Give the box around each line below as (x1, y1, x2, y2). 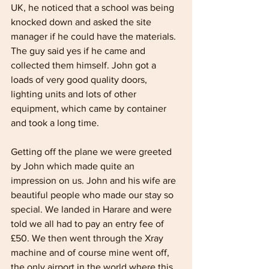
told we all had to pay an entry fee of (11, 219, 166, 229)
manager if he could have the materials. (11, 31, 178, 41)
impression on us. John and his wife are (11, 175, 178, 186)
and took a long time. (11, 118, 99, 128)
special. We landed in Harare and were (11, 204, 174, 214)
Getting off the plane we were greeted (11, 147, 174, 157)
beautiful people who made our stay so (11, 190, 176, 200)
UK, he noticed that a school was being (11, 2, 177, 13)
